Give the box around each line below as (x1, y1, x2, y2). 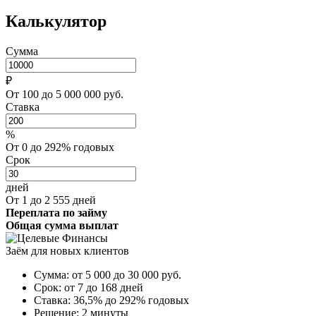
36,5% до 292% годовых (73, 293, 189, 306)
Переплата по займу (6, 206, 107, 219)
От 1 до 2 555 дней (6, 193, 96, 206)
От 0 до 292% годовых (6, 140, 114, 153)
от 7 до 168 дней (64, 281, 143, 293)
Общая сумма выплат (6, 219, 119, 231)
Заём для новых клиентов (6, 244, 129, 257)
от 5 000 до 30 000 (72, 268, 162, 281)
